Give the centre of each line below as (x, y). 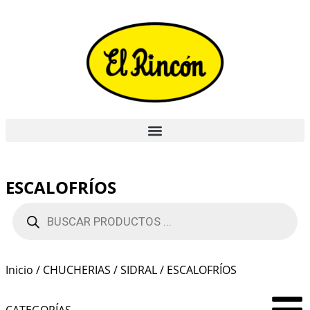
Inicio (19, 270)
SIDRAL (139, 270)
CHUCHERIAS (77, 270)
